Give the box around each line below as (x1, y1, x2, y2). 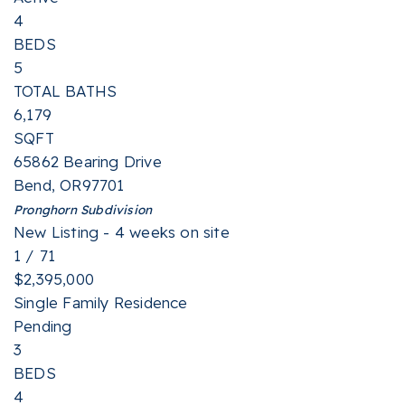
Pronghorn (14, 202, 77, 217)
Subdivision (76, 202, 153, 217)
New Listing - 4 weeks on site (14, 222, 230, 241)
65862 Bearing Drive (14, 152, 162, 171)
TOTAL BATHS (14, 81, 118, 100)
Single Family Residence (14, 293, 188, 312)
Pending (14, 316, 72, 335)
